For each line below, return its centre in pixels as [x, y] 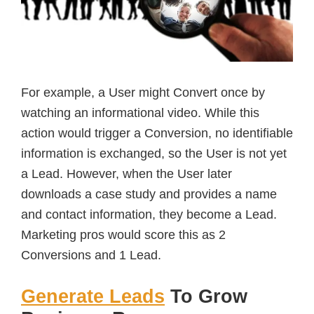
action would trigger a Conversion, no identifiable [157, 133]
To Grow [206, 296]
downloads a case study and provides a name [149, 194]
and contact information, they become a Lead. [149, 214]
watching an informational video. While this [140, 112]
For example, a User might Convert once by [143, 92]
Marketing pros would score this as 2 [123, 234]
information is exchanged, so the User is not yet [154, 153]
